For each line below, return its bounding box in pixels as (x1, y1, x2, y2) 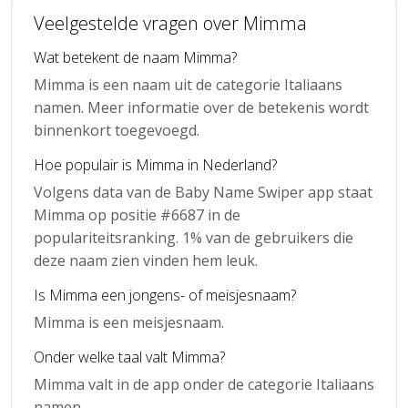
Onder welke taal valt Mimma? (34, 346, 225, 367)
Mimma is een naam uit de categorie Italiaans (34, 74, 342, 95)
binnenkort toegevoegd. (34, 119, 199, 140)
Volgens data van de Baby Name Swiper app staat (34, 181, 372, 202)
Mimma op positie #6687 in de (34, 204, 240, 225)
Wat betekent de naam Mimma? (34, 46, 237, 67)
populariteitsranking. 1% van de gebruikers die (34, 227, 353, 248)
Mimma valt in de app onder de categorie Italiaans (34, 373, 374, 394)
